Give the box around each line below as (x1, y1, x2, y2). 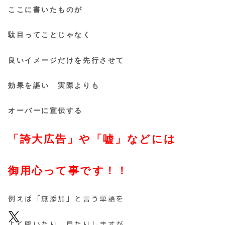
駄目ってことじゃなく (8, 31, 91, 39)
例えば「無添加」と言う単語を (8, 195, 125, 203)
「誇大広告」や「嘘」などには (8, 133, 176, 146)
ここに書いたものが (8, 6, 91, 14)
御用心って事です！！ (8, 165, 129, 177)
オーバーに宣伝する (8, 106, 83, 115)
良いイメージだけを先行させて (8, 56, 125, 64)
